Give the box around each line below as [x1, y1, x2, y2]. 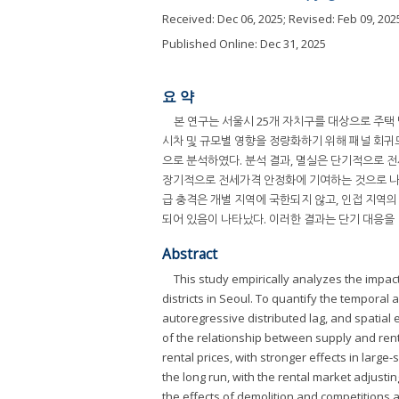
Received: [162, 10, 217, 27]
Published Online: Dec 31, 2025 [162, 36, 326, 52]
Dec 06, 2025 [217, 10, 283, 27]
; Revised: [283, 10, 338, 27]
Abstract [162, 243, 217, 264]
